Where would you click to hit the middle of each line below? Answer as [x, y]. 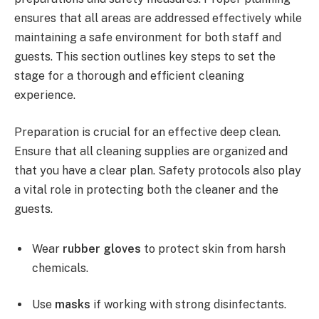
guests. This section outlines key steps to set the [145, 57]
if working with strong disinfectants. [188, 305]
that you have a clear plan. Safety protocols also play [158, 170]
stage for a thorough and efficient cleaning [129, 76]
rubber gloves [102, 249]
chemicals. [60, 268]
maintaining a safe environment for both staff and [148, 38]
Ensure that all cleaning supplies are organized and [151, 151]
